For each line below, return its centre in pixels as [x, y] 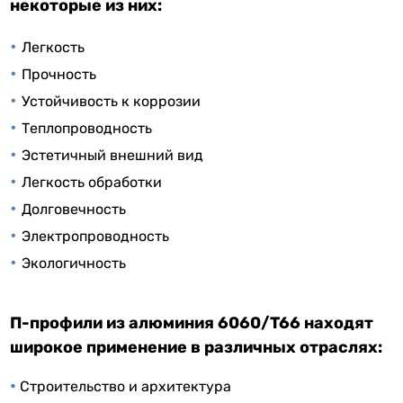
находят [337, 322]
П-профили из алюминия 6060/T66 [156, 322]
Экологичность [74, 263]
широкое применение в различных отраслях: [197, 347]
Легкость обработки [92, 182]
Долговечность [74, 209]
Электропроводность [96, 236]
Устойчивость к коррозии [112, 101]
